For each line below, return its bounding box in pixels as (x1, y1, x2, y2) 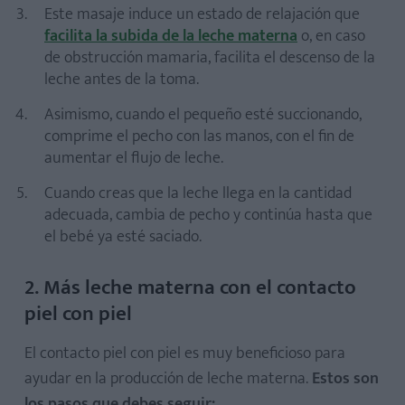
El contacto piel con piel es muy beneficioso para (24, 339, 345, 367)
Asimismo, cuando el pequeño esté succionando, (44, 100, 362, 128)
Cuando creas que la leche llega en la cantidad (44, 179, 352, 207)
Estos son (312, 364, 379, 392)
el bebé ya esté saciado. (44, 222, 202, 250)
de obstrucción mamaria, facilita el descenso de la (44, 43, 375, 71)
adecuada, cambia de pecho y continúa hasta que (44, 201, 372, 229)
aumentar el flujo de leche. (44, 144, 223, 172)
